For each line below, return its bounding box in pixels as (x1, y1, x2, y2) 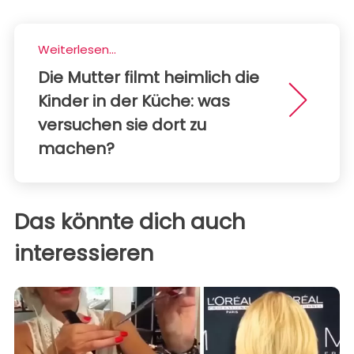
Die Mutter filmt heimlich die (38, 66, 259, 88)
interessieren (14, 238, 153, 268)
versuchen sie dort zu (38, 113, 206, 136)
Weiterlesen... (38, 40, 116, 58)
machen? (38, 137, 115, 160)
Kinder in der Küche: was (38, 89, 230, 112)
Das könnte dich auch (14, 206, 245, 236)
